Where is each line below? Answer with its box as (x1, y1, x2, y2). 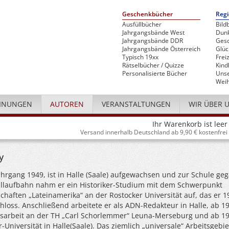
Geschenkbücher (122, 10, 173, 18)
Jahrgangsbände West (122, 28, 185, 37)
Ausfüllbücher (122, 20, 162, 29)
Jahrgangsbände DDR (122, 36, 183, 45)
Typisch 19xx (122, 53, 158, 61)
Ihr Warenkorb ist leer (152, 119, 227, 129)
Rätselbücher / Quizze (122, 61, 184, 70)
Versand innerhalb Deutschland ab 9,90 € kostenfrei (80, 128, 227, 136)
